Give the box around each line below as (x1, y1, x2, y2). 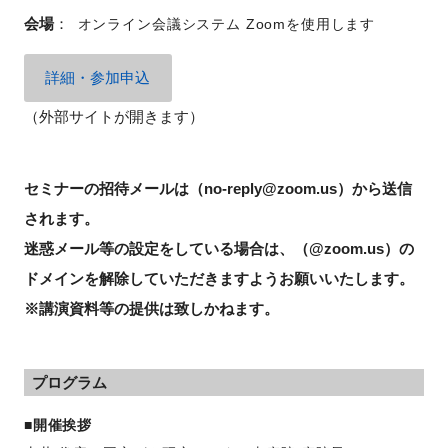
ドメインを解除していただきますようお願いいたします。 (23, 269, 414, 287)
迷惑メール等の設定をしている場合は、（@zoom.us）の (23, 239, 414, 257)
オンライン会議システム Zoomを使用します (77, 15, 376, 32)
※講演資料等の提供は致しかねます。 (23, 299, 279, 317)
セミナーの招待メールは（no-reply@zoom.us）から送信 (23, 179, 412, 197)
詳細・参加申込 (45, 69, 151, 87)
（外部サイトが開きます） (23, 107, 204, 125)
